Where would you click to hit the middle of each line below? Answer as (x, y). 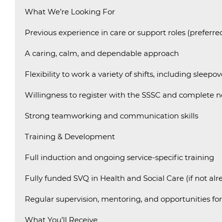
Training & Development (70, 137)
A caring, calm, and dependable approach (102, 53)
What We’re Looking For (70, 12)
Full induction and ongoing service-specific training (119, 157)
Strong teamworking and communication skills (111, 116)
